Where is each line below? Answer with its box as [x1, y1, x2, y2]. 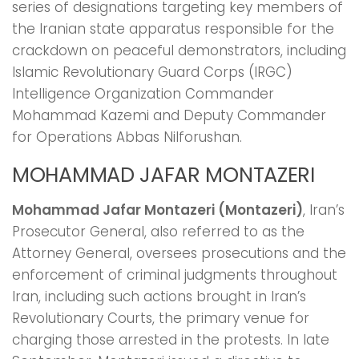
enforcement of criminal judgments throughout [12, 265, 337, 285]
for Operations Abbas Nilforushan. [12, 127, 242, 147]
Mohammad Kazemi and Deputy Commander [12, 106, 326, 126]
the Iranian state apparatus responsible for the [12, 19, 334, 39]
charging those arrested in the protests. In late [12, 330, 329, 350]
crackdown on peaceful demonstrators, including [12, 41, 346, 61]
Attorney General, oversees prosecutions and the [12, 244, 346, 264]
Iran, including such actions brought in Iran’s [12, 287, 306, 307]
